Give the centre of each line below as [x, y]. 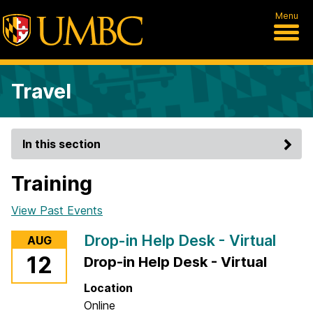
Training [52, 183]
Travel [41, 91]
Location [108, 288]
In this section [61, 144]
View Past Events [57, 210]
